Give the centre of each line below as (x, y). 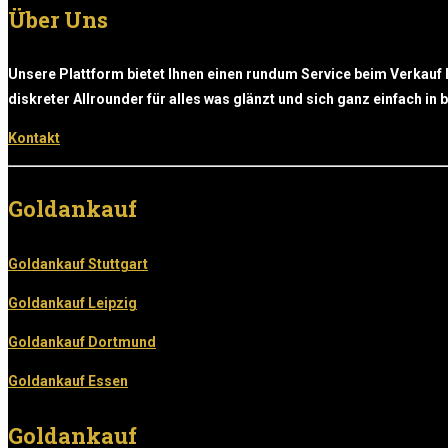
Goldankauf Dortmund (82, 341)
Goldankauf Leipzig (72, 302)
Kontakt (34, 138)
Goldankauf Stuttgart (78, 263)
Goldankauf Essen (68, 380)
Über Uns (58, 19)
